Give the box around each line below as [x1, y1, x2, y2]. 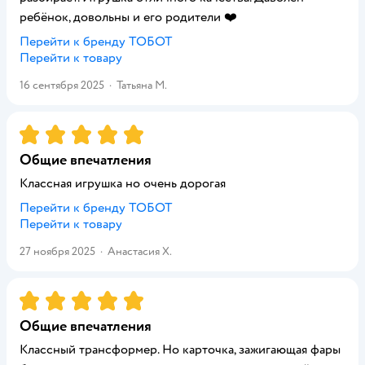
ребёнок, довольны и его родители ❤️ [20, 9, 237, 25]
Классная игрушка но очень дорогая [20, 175, 226, 191]
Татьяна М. [117, 78, 167, 92]
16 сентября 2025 [20, 78, 104, 92]
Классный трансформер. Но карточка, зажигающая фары [20, 341, 341, 358]
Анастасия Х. [108, 244, 172, 258]
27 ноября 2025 [20, 244, 95, 258]
